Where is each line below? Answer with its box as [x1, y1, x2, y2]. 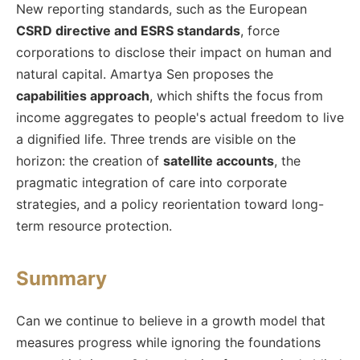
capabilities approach [16, 87, 149, 104]
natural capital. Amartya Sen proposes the [16, 65, 273, 82]
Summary [16, 266, 107, 290]
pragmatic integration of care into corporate [16, 174, 287, 190]
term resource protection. [16, 217, 172, 234]
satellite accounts [163, 152, 274, 169]
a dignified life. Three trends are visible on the [16, 130, 296, 147]
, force [240, 22, 280, 39]
